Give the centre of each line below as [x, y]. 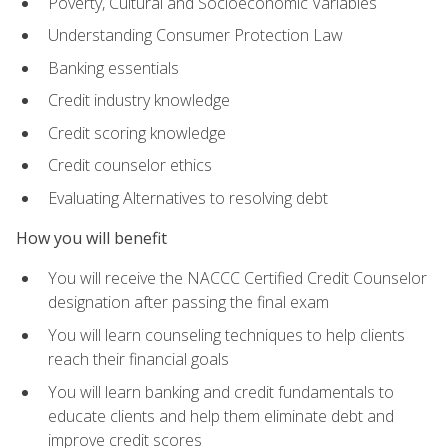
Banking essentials [113, 67]
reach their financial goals [138, 359]
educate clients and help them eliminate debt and [221, 415]
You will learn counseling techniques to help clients [226, 335]
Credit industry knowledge [139, 100]
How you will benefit [91, 238]
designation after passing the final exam [188, 302]
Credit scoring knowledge [137, 132]
